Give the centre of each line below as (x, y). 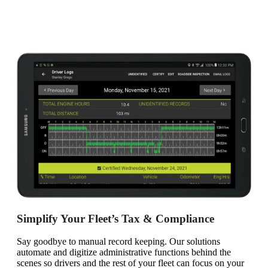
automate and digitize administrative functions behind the (124, 252)
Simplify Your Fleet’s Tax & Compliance (115, 218)
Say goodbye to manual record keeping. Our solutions (118, 242)
